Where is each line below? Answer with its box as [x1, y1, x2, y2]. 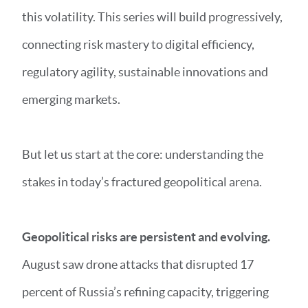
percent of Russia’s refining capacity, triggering [22, 285, 269, 299]
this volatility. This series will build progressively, [22, 10, 283, 24]
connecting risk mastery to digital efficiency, [22, 37, 254, 52]
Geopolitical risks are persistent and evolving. [22, 230, 272, 244]
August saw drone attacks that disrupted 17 [22, 257, 254, 272]
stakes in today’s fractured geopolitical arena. [22, 175, 264, 189]
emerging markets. [22, 92, 122, 107]
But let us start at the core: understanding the [22, 147, 263, 162]
